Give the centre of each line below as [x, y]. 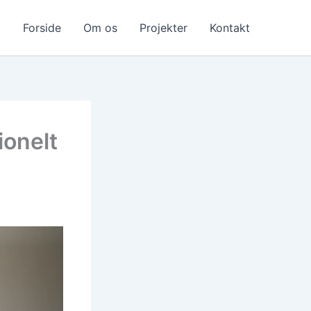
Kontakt [230, 28]
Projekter [163, 28]
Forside [42, 28]
